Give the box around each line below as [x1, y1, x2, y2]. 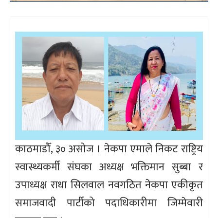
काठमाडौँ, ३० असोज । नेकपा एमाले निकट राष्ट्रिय [15, 140, 203, 158]
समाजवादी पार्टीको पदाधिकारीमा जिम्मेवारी [15, 194, 203, 212]
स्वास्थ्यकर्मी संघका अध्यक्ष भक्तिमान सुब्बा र [15, 158, 203, 176]
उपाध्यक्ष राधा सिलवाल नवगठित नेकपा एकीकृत [15, 176, 203, 194]
